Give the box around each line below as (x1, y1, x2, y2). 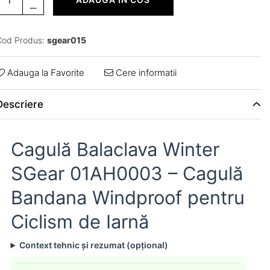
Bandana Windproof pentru (10, 186, 245, 209)
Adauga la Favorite (4, 67, 84, 78)
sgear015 (46, 35, 86, 45)
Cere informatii (113, 67, 177, 78)
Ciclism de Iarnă (10, 210, 149, 233)
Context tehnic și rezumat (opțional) (19, 240, 169, 250)
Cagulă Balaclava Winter (10, 138, 219, 160)
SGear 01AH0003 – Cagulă (10, 162, 243, 184)
